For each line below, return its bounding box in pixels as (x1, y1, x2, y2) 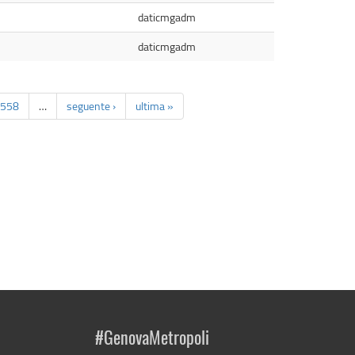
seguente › (67, 98, 116, 114)
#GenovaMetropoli (94, 330, 209, 348)
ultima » (136, 98, 174, 114)
